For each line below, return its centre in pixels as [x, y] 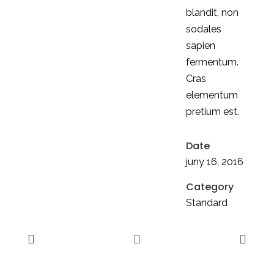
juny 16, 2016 [214, 162]
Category [209, 187]
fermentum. [212, 62]
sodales [203, 29]
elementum [212, 95]
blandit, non [212, 13]
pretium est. [212, 112]
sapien [200, 46]
